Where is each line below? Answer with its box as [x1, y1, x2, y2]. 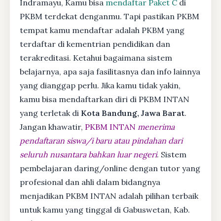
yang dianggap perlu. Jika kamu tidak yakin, [20, 80, 181, 90]
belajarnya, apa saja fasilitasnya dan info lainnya [20, 66, 200, 76]
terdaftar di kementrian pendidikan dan [20, 38, 170, 49]
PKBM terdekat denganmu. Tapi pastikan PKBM [20, 11, 199, 21]
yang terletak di [20, 108, 81, 118]
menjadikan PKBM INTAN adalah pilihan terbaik [20, 190, 198, 201]
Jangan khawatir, [20, 121, 85, 132]
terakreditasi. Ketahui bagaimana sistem [20, 52, 172, 63]
